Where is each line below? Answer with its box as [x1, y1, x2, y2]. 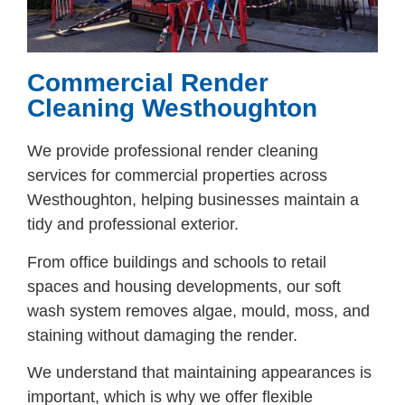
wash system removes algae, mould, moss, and [27, 301, 370, 320]
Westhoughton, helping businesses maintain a [27, 191, 359, 210]
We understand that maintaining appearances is [27, 363, 372, 382]
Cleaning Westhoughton [27, 94, 317, 123]
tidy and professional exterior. [27, 215, 239, 234]
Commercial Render [27, 69, 268, 98]
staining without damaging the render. [27, 325, 297, 344]
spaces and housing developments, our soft [27, 277, 341, 296]
